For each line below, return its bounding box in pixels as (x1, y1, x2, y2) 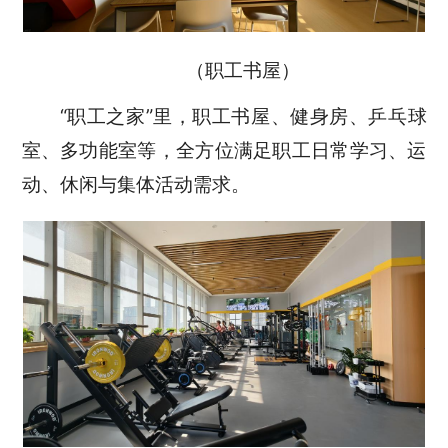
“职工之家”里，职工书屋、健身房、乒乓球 (59, 103, 427, 128)
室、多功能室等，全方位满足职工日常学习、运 (21, 137, 427, 162)
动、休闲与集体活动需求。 (21, 171, 250, 196)
